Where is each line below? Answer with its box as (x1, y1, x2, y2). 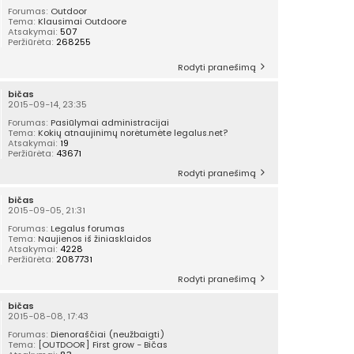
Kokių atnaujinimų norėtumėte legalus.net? (38, 126, 229, 140)
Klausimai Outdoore (38, 15, 127, 28)
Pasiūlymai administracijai (51, 116, 170, 130)
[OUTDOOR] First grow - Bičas (38, 338, 168, 352)
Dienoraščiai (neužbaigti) (51, 328, 166, 341)
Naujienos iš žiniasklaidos (38, 232, 153, 246)
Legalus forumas (51, 222, 126, 235)
